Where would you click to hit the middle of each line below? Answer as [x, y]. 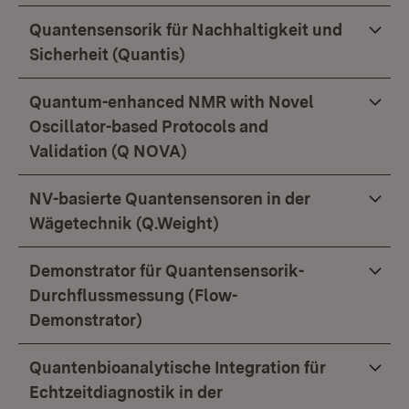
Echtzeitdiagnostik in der [126, 392]
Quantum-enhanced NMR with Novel [172, 102]
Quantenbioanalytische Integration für [178, 367]
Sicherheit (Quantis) [107, 54]
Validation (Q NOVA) [108, 151]
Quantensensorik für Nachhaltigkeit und [186, 30]
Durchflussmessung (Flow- [133, 295]
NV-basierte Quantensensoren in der [170, 199]
